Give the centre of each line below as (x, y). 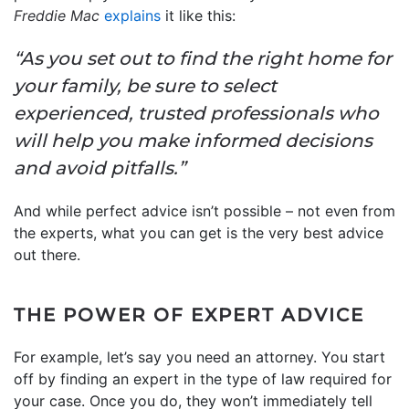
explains (132, 15)
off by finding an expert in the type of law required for (203, 378)
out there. (47, 254)
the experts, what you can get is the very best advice (199, 232)
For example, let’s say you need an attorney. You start (199, 357)
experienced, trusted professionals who (196, 113)
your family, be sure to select (145, 85)
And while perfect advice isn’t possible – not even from (204, 210)
